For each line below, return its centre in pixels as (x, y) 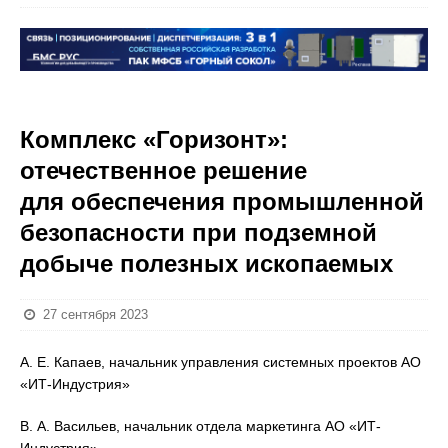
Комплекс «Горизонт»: (154, 139)
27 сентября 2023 (96, 314)
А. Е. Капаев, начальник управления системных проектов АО (220, 362)
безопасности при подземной (198, 232)
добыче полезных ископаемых (206, 263)
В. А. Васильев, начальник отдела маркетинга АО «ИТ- (200, 426)
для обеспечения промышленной (222, 201)
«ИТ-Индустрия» (75, 384)
